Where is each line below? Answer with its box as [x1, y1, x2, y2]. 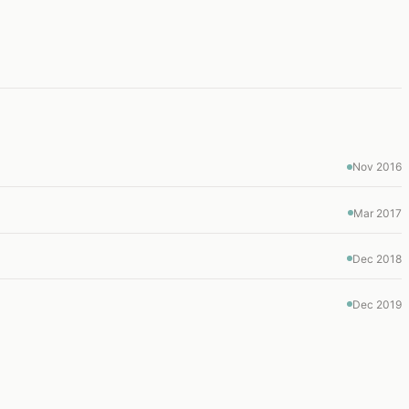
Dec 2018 [352, 251, 402, 266]
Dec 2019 [352, 297, 402, 311]
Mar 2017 [353, 205, 402, 220]
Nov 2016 [352, 160, 402, 174]
